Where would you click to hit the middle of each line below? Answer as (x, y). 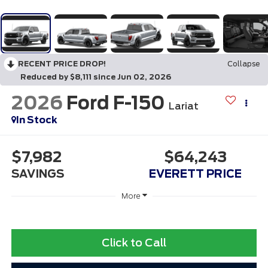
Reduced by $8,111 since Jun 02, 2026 (96, 77)
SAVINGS (38, 173)
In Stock (36, 120)
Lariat (183, 106)
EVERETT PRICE (196, 173)
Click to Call (134, 242)
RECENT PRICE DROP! (62, 64)
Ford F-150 (115, 103)
